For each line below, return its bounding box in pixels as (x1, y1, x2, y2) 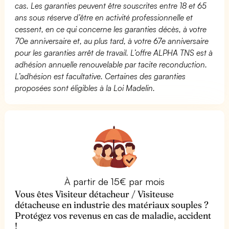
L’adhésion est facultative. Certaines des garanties (15, 71, 186, 81)
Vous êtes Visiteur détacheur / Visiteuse (15, 188, 174, 200)
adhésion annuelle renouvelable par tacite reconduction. (15, 59, 208, 70)
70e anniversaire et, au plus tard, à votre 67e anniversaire (15, 35, 209, 46)
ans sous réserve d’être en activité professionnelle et (15, 12, 193, 22)
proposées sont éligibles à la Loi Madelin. (15, 82, 155, 93)
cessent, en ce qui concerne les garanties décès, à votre (15, 24, 207, 34)
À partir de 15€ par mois (64, 175, 165, 187)
